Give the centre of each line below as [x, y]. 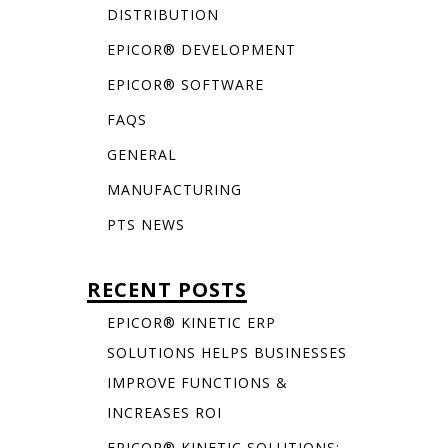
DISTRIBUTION [162, 15]
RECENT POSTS [166, 290]
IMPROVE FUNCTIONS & [197, 383]
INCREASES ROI [164, 413]
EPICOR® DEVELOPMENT [201, 50]
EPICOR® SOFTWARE [185, 85]
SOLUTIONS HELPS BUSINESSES [226, 353]
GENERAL [141, 155]
